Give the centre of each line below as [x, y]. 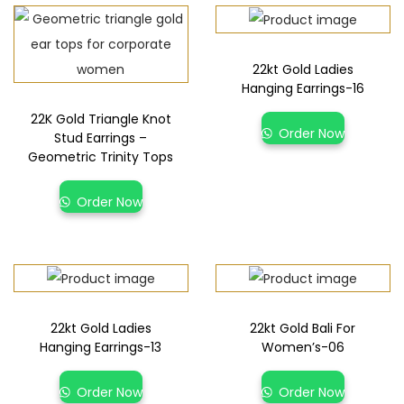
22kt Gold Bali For [303, 329]
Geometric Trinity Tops [101, 157]
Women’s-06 [303, 348]
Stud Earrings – [101, 138]
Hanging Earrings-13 [101, 348]
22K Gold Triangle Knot [101, 119]
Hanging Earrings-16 [303, 89]
